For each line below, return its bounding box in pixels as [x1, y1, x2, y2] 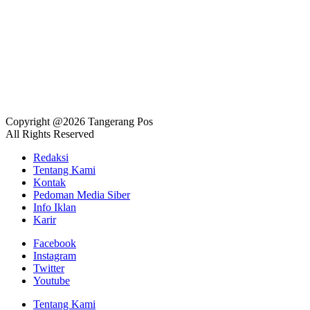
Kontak [33, 176, 66, 189]
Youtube [33, 275, 70, 287]
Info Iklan [33, 201, 76, 214]
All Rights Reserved [6, 128, 94, 140]
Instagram [33, 250, 76, 262]
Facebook [33, 237, 76, 250]
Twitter [33, 262, 64, 275]
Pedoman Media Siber [33, 189, 130, 201]
